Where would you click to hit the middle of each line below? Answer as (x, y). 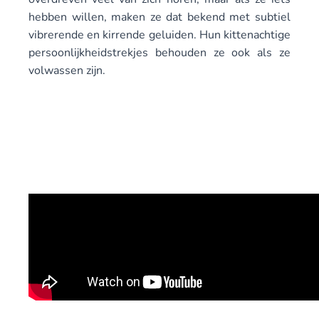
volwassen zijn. (67, 70)
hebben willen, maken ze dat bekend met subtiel (159, 17)
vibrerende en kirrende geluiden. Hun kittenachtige (159, 35)
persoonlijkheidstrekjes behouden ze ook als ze (159, 53)
